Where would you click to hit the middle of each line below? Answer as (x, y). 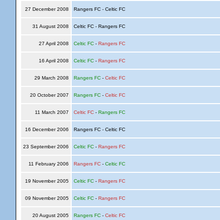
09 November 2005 (47, 198)
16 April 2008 (54, 61)
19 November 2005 (47, 181)
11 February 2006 (48, 164)
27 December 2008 (47, 9)
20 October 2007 (49, 95)
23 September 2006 (46, 147)
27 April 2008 (54, 43)
